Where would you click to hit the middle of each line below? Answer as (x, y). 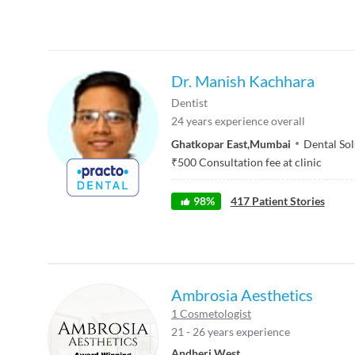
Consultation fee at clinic (260, 162)
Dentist (189, 103)
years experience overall (246, 121)
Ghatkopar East (209, 143)
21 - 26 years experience (231, 332)
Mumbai (270, 143)
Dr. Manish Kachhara (243, 81)
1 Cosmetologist (211, 313)
